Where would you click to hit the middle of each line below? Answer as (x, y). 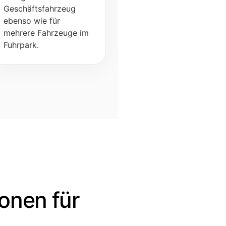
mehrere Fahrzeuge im (46, 33)
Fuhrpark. (21, 45)
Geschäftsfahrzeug (39, 8)
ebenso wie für (32, 20)
